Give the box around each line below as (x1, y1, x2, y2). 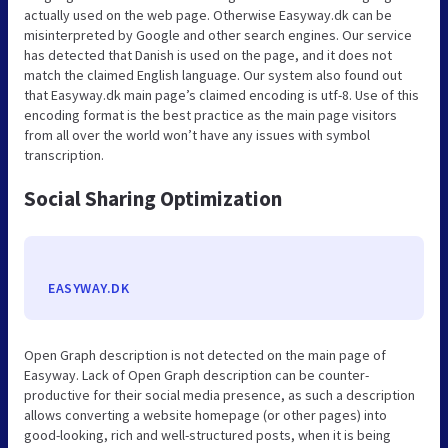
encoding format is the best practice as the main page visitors (24, 105, 397, 124)
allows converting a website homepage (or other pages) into (24, 405, 387, 424)
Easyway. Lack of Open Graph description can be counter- (24, 365, 369, 384)
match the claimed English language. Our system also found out (24, 65, 402, 84)
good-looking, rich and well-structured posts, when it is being (24, 425, 391, 444)
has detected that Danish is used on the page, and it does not (24, 45, 392, 64)
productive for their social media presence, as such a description (24, 385, 415, 404)
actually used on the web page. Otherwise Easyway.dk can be (24, 5, 392, 24)
